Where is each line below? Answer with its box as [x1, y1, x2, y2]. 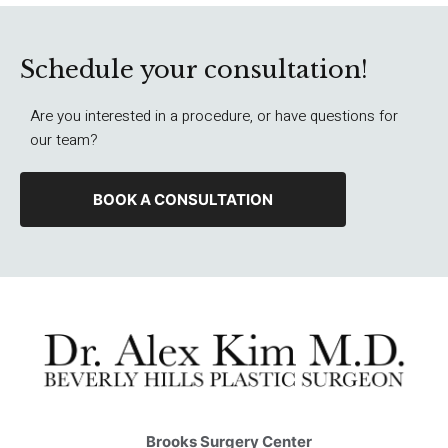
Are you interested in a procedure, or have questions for [30, 105, 398, 127]
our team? [30, 129, 98, 151]
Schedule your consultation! [20, 55, 368, 84]
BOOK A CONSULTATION [93, 190, 274, 209]
